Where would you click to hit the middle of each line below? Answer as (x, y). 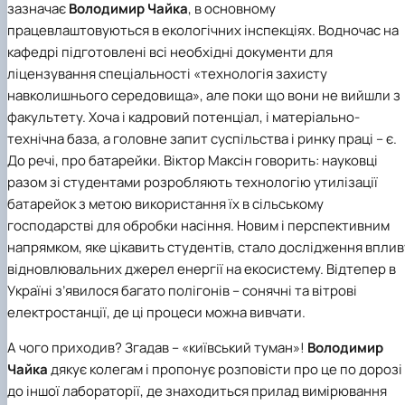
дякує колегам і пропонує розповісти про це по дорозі (226, 369)
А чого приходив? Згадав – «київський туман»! (157, 347)
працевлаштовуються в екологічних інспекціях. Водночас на (203, 30)
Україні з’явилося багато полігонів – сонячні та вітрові (182, 290)
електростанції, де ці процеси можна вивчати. (156, 312)
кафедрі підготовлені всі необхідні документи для (170, 52)
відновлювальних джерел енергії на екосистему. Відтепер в (202, 268)
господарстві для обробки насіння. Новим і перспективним (198, 225)
